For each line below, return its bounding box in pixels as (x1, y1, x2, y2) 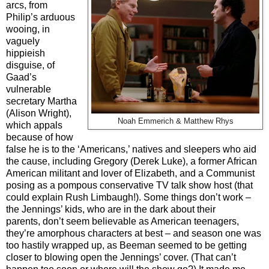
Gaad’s (6, 71, 37, 82)
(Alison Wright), (6, 107, 71, 118)
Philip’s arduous (6, 11, 75, 22)
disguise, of (6, 59, 55, 70)
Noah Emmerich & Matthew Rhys (117, 116, 234, 125)
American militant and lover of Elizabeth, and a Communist (6, 168, 255, 178)
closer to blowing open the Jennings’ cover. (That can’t (6, 252, 236, 262)
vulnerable (6, 83, 51, 94)
